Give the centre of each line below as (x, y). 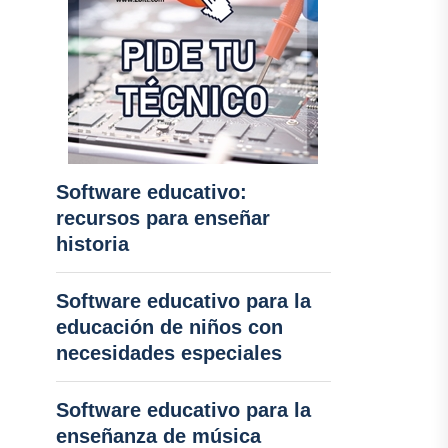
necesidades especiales (168, 353)
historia (92, 244)
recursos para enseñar (162, 218)
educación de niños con (169, 327)
